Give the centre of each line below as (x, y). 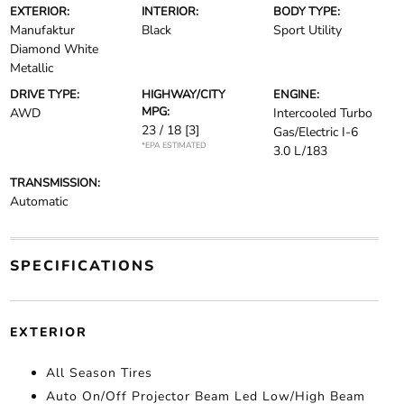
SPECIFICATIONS (82, 266)
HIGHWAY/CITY (183, 95)
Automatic (38, 202)
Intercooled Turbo (323, 114)
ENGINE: (297, 95)
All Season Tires (99, 373)
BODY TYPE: (307, 12)
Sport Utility (308, 31)
